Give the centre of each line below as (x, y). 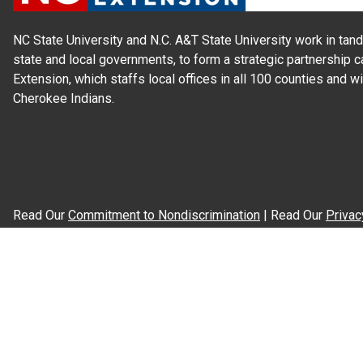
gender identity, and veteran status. (111, 273)
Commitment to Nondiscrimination (164, 215)
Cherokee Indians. (64, 98)
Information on (56, 312)
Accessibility (135, 312)
